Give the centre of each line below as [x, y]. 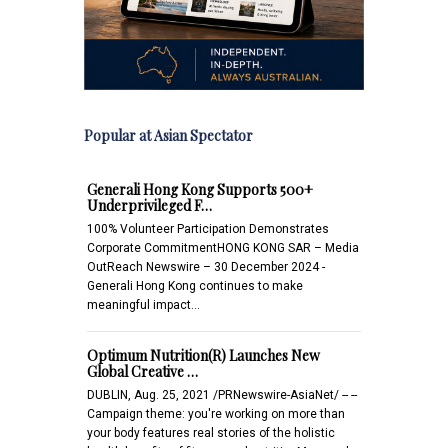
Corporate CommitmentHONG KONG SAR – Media [223, 247]
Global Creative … [142, 371]
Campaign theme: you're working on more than [216, 413]
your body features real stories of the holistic [211, 432]
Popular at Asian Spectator [168, 135]
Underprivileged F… [149, 205]
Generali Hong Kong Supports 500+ [200, 189]
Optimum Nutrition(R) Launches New [203, 355]
